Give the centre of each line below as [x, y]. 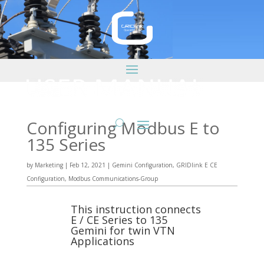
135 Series [66, 144]
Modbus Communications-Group [113, 179]
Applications [102, 241]
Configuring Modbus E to [123, 128]
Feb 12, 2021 [87, 165]
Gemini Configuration [142, 165]
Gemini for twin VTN [123, 230]
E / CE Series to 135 [119, 220]
